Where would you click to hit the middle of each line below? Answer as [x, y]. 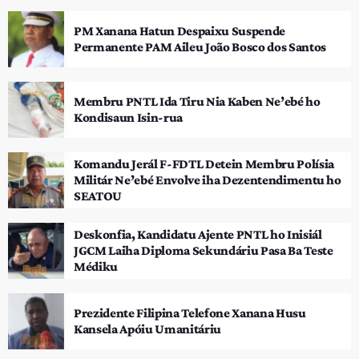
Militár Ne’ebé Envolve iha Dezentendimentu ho [208, 179]
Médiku [96, 266]
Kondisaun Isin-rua [128, 117]
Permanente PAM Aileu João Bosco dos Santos [200, 46]
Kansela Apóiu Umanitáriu [147, 329]
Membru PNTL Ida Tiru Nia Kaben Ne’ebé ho [197, 101]
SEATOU [98, 196]
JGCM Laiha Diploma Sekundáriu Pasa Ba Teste [204, 250]
